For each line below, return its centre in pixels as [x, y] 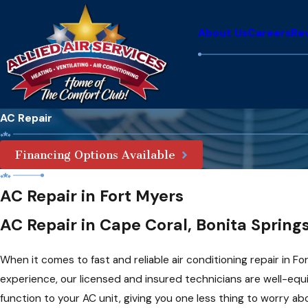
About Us [222, 33]
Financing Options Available [95, 155]
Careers [269, 33]
